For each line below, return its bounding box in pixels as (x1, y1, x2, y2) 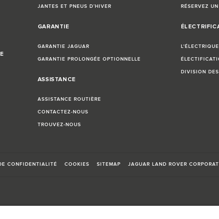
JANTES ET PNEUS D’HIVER (37, 3, 111, 10)
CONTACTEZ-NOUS (37, 109, 88, 115)
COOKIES (65, 161, 89, 168)
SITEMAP (97, 161, 121, 168)
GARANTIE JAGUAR (37, 44, 89, 50)
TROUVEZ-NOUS (37, 122, 81, 128)
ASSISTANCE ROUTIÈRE (37, 96, 101, 103)
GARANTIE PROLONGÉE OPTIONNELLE (37, 56, 141, 63)
